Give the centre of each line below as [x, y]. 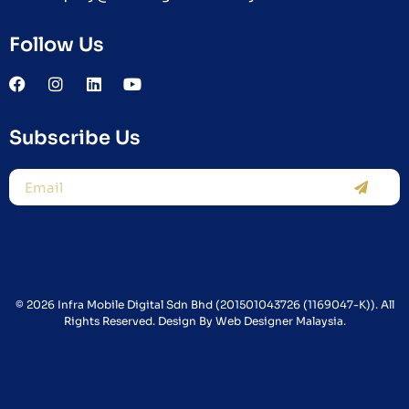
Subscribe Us [75, 138]
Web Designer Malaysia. [280, 321]
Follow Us [57, 45]
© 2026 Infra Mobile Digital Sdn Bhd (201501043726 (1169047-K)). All [204, 304]
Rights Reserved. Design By [139, 321]
